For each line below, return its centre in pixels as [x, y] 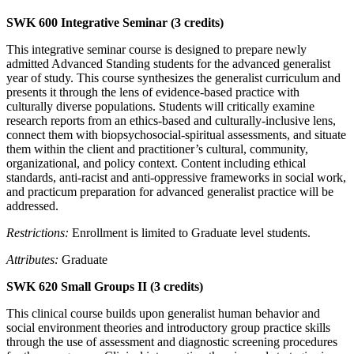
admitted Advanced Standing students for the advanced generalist [168, 63]
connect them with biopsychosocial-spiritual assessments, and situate [176, 134]
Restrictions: [38, 232]
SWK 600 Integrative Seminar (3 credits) [115, 22]
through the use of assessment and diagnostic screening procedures [172, 341]
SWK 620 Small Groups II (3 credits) [105, 286]
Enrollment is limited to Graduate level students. [190, 232]
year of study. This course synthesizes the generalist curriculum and [173, 77]
